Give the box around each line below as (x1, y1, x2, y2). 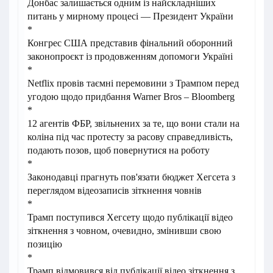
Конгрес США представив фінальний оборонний (27, 38, 233, 49)
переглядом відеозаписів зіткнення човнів (27, 185, 202, 196)
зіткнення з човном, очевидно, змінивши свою (27, 225, 221, 236)
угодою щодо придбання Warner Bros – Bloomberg (27, 91, 235, 102)
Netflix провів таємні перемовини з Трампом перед (27, 78, 239, 89)
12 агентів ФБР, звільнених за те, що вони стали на (27, 118, 239, 129)
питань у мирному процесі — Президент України (27, 11, 233, 22)
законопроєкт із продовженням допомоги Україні (27, 51, 233, 62)
